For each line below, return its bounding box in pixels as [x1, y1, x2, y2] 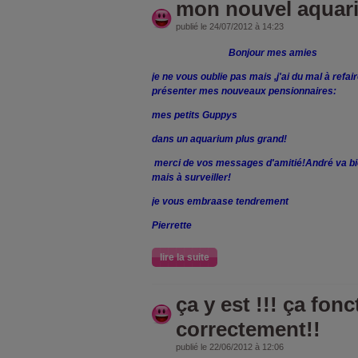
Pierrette [152, 219, 192, 231]
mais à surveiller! [152, 171, 231, 183]
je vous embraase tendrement [152, 195, 288, 207]
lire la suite [160, 251, 209, 263]
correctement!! [176, 316, 320, 341]
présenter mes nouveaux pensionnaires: [152, 85, 336, 97]
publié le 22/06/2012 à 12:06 [176, 341, 284, 352]
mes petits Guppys [152, 109, 237, 121]
